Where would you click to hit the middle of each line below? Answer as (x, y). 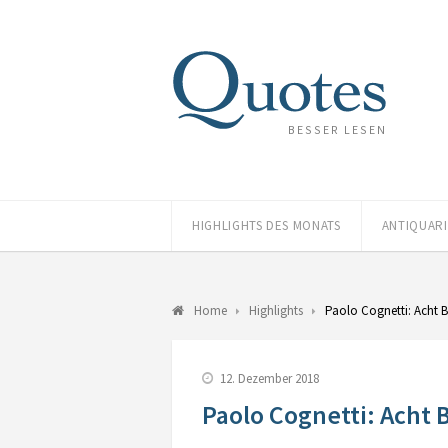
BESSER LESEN (337, 129)
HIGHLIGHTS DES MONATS (266, 225)
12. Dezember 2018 (269, 378)
